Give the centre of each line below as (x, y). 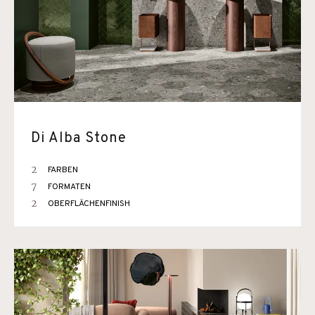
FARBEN (63, 170)
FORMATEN (69, 187)
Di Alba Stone (79, 139)
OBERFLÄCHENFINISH (89, 204)
